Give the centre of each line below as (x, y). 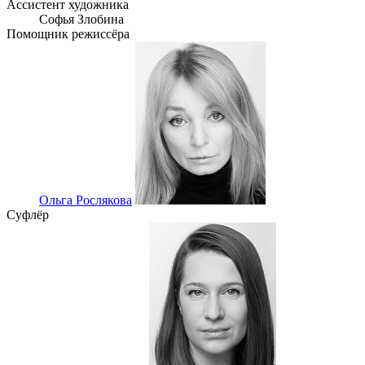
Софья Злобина (81, 20)
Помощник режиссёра (68, 34)
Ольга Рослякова (86, 200)
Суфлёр (28, 215)
